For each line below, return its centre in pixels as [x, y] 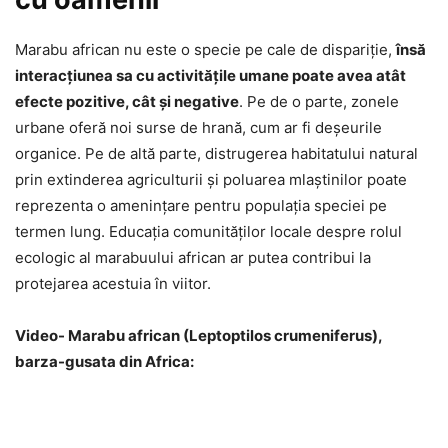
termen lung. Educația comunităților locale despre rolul [208, 232]
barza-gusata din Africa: [104, 362]
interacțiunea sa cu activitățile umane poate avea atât [210, 76]
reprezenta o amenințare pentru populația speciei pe [201, 206]
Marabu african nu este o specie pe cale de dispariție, [205, 50]
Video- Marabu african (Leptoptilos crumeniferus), [198, 336]
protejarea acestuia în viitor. [113, 284]
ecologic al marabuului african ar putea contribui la [193, 258]
